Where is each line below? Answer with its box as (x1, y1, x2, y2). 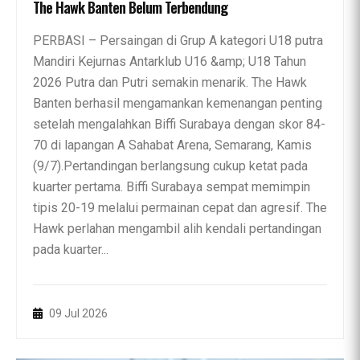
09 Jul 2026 (47, 306, 108, 320)
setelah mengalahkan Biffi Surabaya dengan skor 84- (33, 116, 325, 132)
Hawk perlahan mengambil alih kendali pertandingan (33, 220, 321, 236)
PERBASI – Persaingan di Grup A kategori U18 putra (33, 32, 323, 48)
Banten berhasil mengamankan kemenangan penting (33, 95, 322, 111)
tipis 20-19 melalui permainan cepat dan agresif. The (33, 199, 327, 215)
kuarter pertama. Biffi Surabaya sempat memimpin (33, 178, 310, 194)
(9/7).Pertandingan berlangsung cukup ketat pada (33, 157, 308, 174)
